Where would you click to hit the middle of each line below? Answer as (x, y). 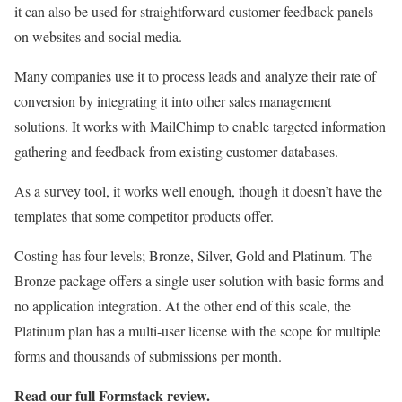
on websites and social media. (98, 36)
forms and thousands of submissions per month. (148, 355)
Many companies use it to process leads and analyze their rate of (195, 75)
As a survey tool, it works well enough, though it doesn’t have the (198, 190)
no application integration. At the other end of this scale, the (183, 305)
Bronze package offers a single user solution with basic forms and (199, 280)
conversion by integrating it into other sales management (173, 100)
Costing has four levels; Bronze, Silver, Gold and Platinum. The (193, 255)
